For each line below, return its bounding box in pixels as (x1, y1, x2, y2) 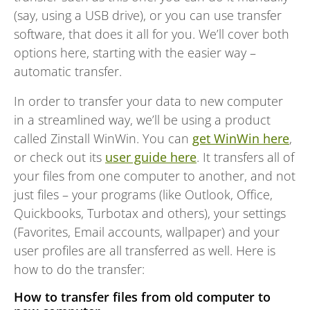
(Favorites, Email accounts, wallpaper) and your (14, 223, 280, 240)
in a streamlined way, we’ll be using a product (14, 111, 271, 128)
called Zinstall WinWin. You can (14, 129, 192, 147)
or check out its (14, 148, 105, 165)
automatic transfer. (14, 62, 122, 80)
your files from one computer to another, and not (14, 167, 295, 184)
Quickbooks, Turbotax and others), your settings (14, 204, 286, 221)
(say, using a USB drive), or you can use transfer (14, 6, 282, 24)
